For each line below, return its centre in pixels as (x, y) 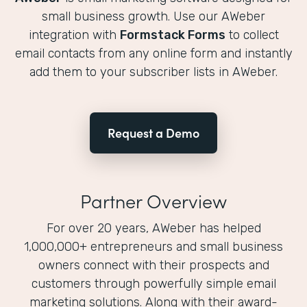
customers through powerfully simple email (153, 284)
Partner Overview (153, 200)
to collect (252, 35)
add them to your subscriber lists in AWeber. (153, 72)
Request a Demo (153, 133)
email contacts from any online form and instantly (153, 54)
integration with (74, 35)
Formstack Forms (172, 35)
